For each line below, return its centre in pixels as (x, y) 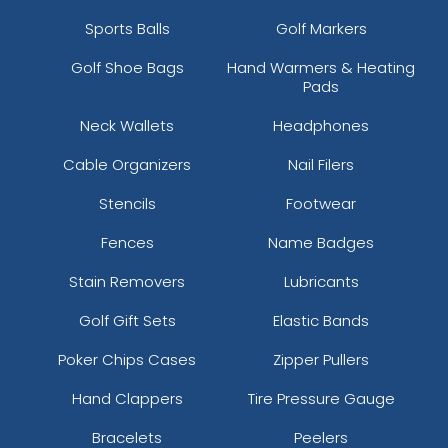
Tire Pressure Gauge (321, 398)
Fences (127, 242)
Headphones (321, 125)
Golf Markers (321, 28)
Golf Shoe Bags (127, 67)
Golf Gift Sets (127, 320)
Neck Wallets (127, 125)
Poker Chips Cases (127, 359)
